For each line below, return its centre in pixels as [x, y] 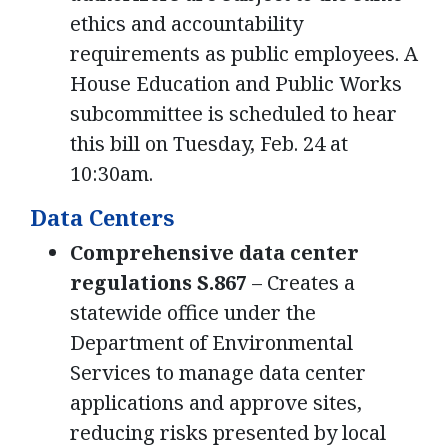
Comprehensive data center [214, 253]
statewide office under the [193, 313]
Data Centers [102, 217]
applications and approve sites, [216, 403]
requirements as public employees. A [244, 53]
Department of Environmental [211, 343]
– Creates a [301, 283]
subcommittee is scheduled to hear [233, 113]
